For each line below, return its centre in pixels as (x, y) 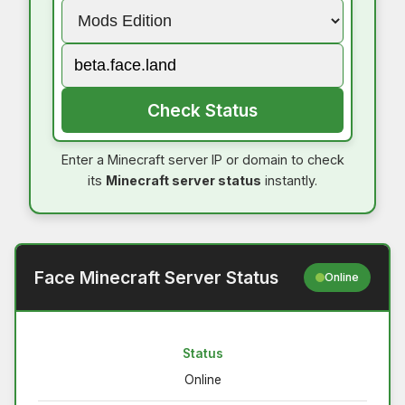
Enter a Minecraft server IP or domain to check (202, 159)
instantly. (289, 180)
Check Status (202, 110)
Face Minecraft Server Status (156, 277)
